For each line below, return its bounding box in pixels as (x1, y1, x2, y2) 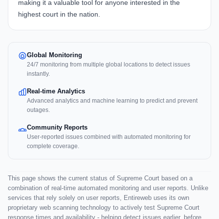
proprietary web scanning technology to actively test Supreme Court (8, 204, 199, 212)
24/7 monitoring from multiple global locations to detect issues (27, 61, 190, 68)
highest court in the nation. (18, 10, 100, 19)
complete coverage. (27, 143, 79, 150)
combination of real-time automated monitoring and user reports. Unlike (8, 184, 208, 192)
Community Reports (27, 124, 88, 131)
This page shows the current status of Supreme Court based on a (8, 175, 193, 182)
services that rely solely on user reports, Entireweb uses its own (8, 194, 189, 202)
